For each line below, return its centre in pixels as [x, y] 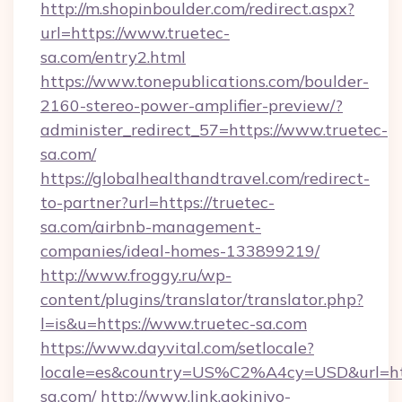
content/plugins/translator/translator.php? [202, 299]
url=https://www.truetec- [135, 33]
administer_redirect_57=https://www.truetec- [214, 130]
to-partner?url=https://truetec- [157, 202]
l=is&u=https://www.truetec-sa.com [174, 323]
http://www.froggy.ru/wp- [136, 275]
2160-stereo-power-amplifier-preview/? [192, 105]
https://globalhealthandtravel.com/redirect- [205, 178]
